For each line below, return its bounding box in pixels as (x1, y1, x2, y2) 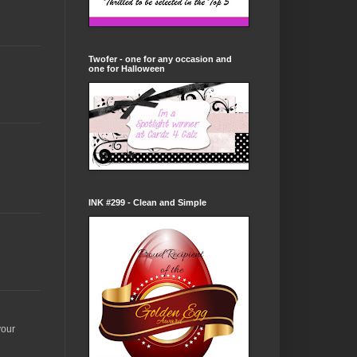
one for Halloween (88, 64, 165, 73)
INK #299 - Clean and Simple (88, 198, 206, 207)
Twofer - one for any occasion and (88, 54, 232, 64)
